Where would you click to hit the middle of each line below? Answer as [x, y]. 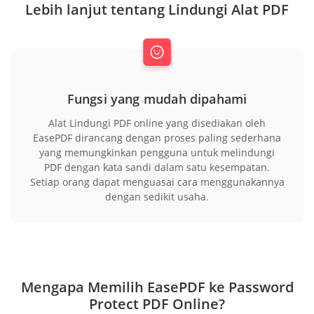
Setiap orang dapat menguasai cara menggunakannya [157, 182]
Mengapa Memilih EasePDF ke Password [157, 287]
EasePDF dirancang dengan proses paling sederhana [157, 137]
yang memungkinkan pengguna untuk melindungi [157, 152]
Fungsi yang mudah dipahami [157, 98]
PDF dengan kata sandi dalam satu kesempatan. [157, 167]
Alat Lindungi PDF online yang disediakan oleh [157, 123]
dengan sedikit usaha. [157, 196]
